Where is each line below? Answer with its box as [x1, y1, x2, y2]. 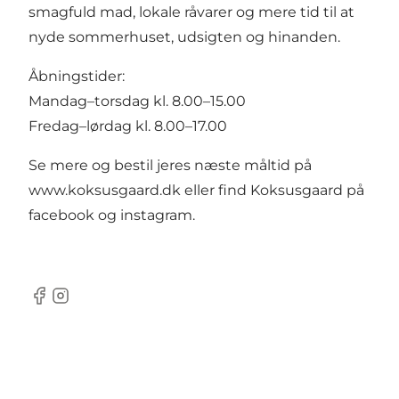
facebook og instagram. [28, 206, 195, 224]
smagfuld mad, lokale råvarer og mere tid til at [28, 3, 354, 20]
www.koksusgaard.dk [28, 181, 181, 199]
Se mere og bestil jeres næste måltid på [28, 156, 312, 174]
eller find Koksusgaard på [181, 181, 364, 199]
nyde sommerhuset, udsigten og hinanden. [28, 28, 340, 45]
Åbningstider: [28, 67, 125, 85]
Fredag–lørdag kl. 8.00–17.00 [28, 117, 227, 134]
